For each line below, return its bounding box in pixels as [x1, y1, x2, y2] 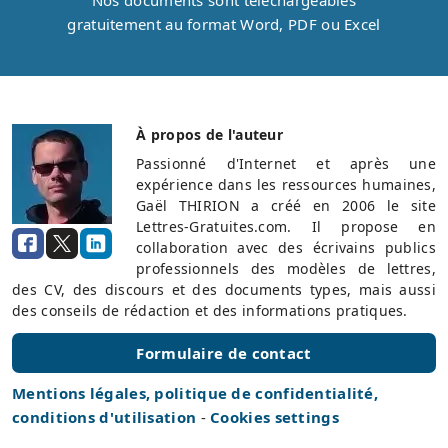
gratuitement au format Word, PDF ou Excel [67, 13, 381, 34]
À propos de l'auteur [136, 124, 283, 144]
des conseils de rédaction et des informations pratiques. [12, 300, 408, 320]
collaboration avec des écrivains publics [136, 237, 436, 257]
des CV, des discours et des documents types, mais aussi [12, 279, 436, 299]
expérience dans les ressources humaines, [136, 174, 436, 194]
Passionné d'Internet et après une [136, 153, 436, 173]
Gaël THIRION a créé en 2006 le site [136, 195, 436, 215]
